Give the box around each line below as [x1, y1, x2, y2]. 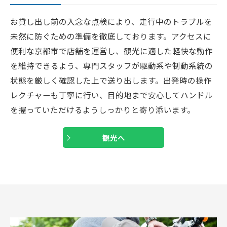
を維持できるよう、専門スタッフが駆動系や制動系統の [10, 60, 213, 71]
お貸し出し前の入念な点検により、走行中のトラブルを [10, 16, 212, 27]
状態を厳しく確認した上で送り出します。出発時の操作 [10, 74, 212, 86]
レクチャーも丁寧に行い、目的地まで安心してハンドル [10, 89, 213, 101]
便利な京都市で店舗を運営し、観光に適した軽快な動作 [10, 45, 213, 57]
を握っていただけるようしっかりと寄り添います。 [10, 104, 195, 116]
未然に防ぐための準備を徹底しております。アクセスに [10, 30, 211, 42]
